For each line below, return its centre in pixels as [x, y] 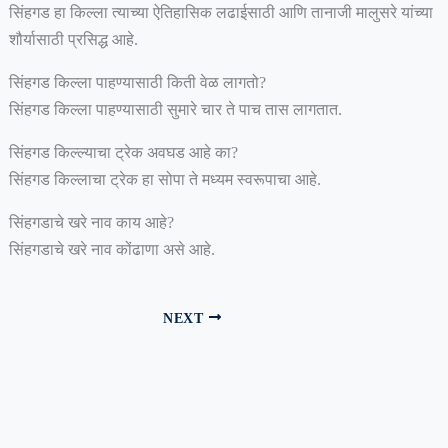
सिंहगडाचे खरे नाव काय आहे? [91, 223]
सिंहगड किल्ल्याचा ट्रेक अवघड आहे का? [123, 153]
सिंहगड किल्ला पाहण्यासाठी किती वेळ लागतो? [137, 83]
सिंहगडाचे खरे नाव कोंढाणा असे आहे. [111, 250]
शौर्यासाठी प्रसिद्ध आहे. [73, 40]
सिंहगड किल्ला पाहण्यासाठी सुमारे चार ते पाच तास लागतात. [175, 110]
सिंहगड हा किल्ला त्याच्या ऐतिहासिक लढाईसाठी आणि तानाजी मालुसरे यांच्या [220, 13]
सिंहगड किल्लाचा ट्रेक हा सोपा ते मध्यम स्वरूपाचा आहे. [164, 180]
